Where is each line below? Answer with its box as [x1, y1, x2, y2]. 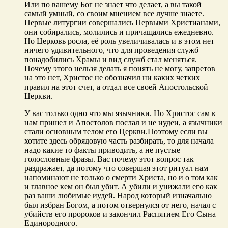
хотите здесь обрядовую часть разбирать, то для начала [24, 136, 214, 145]
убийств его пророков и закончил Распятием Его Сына [24, 209, 216, 218]
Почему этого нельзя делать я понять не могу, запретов [24, 64, 215, 73]
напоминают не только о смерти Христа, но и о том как [24, 173, 218, 182]
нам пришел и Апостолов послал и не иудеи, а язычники [24, 118, 222, 127]
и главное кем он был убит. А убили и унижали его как [24, 182, 217, 191]
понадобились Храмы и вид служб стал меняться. [24, 54, 197, 64]
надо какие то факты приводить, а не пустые [24, 145, 180, 154]
